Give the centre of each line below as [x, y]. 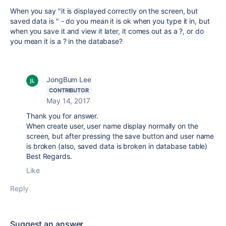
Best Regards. [49, 156]
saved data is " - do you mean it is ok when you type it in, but [110, 21]
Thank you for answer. [63, 116]
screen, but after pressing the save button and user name [120, 136]
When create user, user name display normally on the [112, 126]
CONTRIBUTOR [69, 90]
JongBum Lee [69, 79]
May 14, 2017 [68, 101]
